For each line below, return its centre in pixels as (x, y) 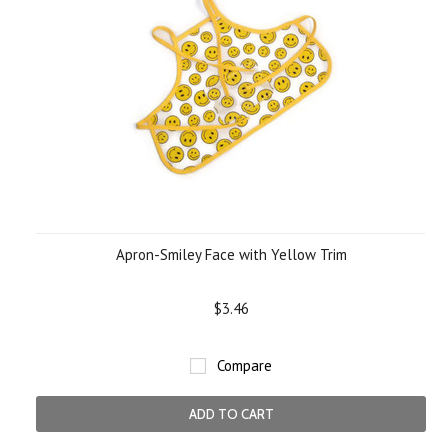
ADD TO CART (231, 414)
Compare (244, 365)
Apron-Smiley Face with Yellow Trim (231, 254)
